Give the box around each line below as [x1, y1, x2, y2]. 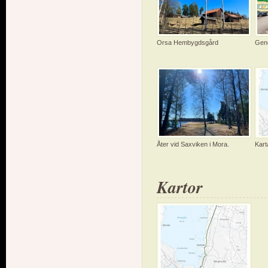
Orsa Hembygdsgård [157, 39, 218, 47]
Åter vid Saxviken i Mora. [157, 141, 229, 148]
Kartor [157, 175, 203, 199]
